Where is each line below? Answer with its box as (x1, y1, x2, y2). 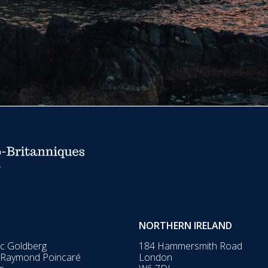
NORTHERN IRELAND (138, 219, 232, 232)
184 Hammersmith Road (138, 239, 242, 252)
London (138, 251, 172, 264)
